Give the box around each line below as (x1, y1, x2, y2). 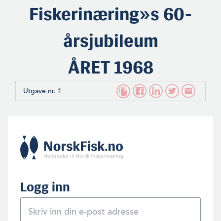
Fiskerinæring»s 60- (29, 3, 192, 25)
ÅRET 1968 (68, 57, 153, 78)
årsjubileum (63, 30, 158, 52)
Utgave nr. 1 (23, 87, 62, 96)
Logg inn (20, 179, 70, 195)
